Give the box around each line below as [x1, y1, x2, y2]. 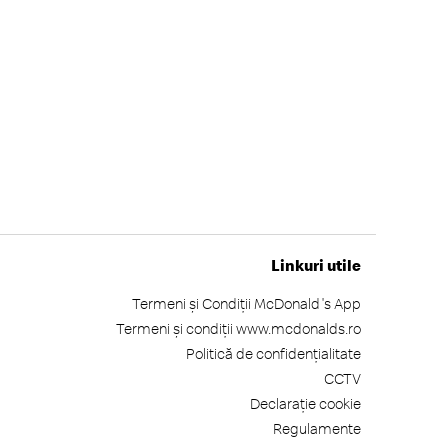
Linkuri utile [271, 255, 361, 275]
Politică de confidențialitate [186, 344, 361, 363]
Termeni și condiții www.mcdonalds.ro [116, 319, 361, 338]
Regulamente [273, 419, 361, 438]
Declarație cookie [250, 394, 361, 413]
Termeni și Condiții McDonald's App [132, 294, 361, 313]
